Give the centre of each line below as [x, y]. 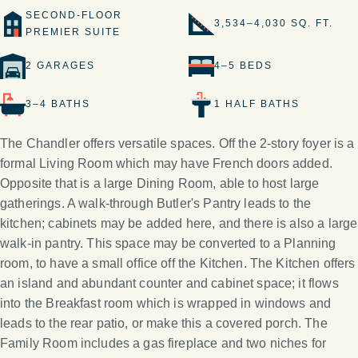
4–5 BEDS [243, 66]
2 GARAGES [60, 66]
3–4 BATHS [58, 104]
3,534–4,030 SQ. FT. [274, 24]
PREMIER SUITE [73, 32]
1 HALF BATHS [257, 104]
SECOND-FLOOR [74, 15]
